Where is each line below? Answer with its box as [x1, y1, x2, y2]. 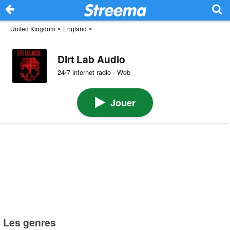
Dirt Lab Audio [57, 51, 125, 66]
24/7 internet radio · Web [57, 67, 130, 78]
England [63, 26, 87, 33]
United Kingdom [10, 26, 55, 33]
